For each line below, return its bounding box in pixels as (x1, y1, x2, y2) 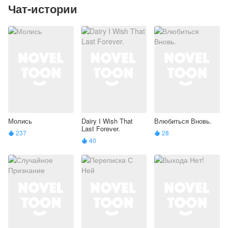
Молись (8, 116, 32, 126)
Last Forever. (81, 124, 120, 134)
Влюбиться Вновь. (154, 116, 212, 126)
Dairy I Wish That (81, 116, 133, 126)
